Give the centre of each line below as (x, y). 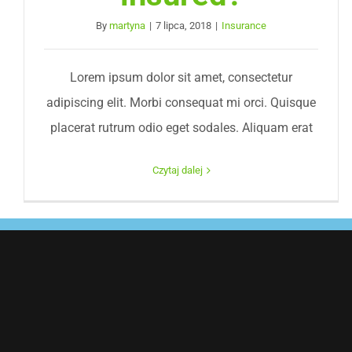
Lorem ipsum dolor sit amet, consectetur (181, 77)
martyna (128, 26)
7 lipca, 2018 (184, 26)
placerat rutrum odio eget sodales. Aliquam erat (181, 128)
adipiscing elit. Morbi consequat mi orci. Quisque (181, 103)
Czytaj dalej (177, 170)
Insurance (244, 26)
